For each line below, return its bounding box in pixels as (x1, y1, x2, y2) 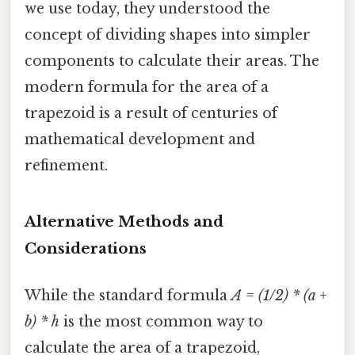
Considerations (25, 239, 147, 258)
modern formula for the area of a (25, 78, 269, 96)
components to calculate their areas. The (25, 52, 319, 70)
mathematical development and (25, 130, 255, 148)
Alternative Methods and (25, 212, 223, 231)
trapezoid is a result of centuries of (25, 104, 277, 122)
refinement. (25, 156, 108, 174)
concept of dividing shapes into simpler (25, 25, 311, 44)
